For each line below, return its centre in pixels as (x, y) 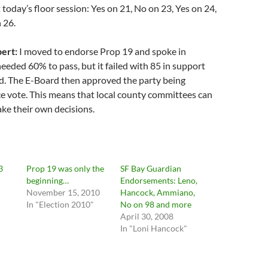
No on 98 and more (156, 204)
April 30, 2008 (147, 216)
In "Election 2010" (60, 204)
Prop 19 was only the (66, 168)
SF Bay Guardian (150, 168)
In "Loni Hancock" (153, 228)
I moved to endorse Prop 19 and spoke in (102, 51)
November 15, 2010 (63, 192)
